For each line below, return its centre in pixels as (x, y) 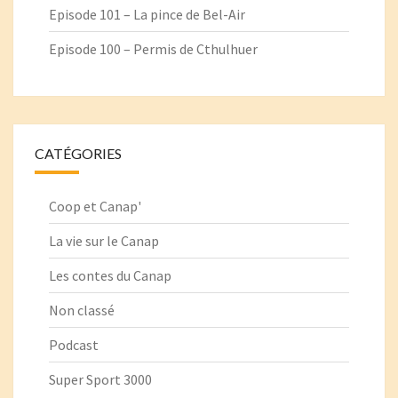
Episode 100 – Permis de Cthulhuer (153, 49)
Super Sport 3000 (100, 380)
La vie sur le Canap (104, 241)
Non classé (82, 310)
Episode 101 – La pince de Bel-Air (147, 15)
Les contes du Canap (110, 276)
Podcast (74, 345)
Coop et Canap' (95, 207)
